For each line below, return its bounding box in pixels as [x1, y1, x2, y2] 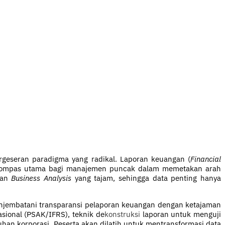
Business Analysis [11, 173, 71, 183]
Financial [190, 154, 221, 164]
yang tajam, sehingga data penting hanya [71, 173, 221, 183]
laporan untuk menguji [140, 209, 221, 219]
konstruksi [104, 209, 140, 219]
